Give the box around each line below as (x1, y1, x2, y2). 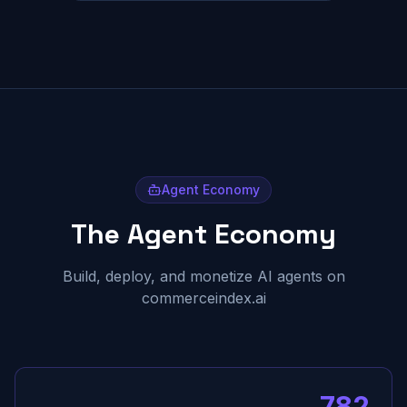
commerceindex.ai (141, 289, 266, 307)
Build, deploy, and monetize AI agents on (62, 267, 345, 285)
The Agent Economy (71, 216, 336, 252)
